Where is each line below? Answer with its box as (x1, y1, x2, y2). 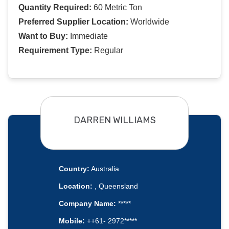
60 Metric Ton (91, 3, 142, 12)
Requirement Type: (18, 46, 92, 55)
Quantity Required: (18, 3, 91, 12)
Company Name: (58, 199, 116, 208)
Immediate (68, 32, 108, 41)
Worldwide (128, 17, 169, 27)
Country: (58, 165, 89, 173)
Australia (89, 165, 119, 173)
